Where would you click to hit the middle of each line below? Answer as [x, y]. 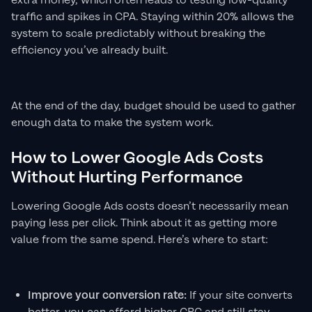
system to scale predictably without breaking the [138, 34]
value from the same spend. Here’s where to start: [140, 240]
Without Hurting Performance [127, 178]
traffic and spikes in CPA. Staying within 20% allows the [153, 17]
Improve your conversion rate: [107, 296]
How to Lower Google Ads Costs [137, 158]
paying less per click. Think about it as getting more [144, 224]
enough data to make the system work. [112, 123]
